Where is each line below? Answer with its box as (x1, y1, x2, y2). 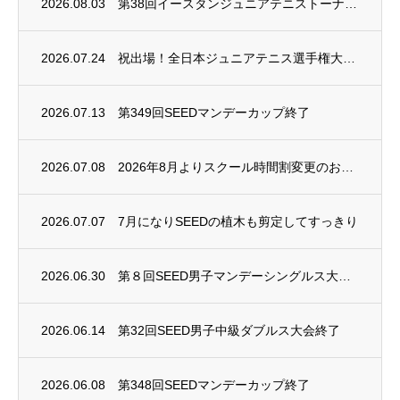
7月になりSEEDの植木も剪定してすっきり (118, 214, 358, 229)
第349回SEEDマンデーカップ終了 (118, 105, 310, 120)
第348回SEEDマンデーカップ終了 (118, 378, 310, 392)
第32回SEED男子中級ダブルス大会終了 (118, 323, 340, 337)
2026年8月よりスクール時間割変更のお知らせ (341, 160, 354, 174)
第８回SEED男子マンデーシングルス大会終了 (338, 269, 351, 283)
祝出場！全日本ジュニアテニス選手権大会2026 (343, 51, 355, 65)
